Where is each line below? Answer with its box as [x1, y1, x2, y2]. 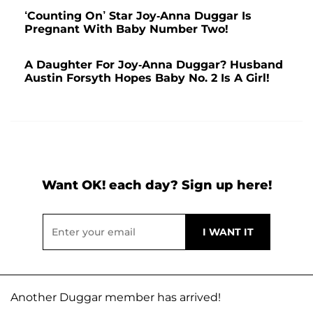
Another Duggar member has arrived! [10, 291, 221, 305]
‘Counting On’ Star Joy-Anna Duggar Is [24, 9, 252, 23]
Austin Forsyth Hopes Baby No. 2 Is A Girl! [24, 71, 270, 85]
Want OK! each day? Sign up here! [41, 177, 272, 194]
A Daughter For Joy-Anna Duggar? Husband [24, 58, 283, 72]
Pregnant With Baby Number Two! [24, 22, 228, 36]
